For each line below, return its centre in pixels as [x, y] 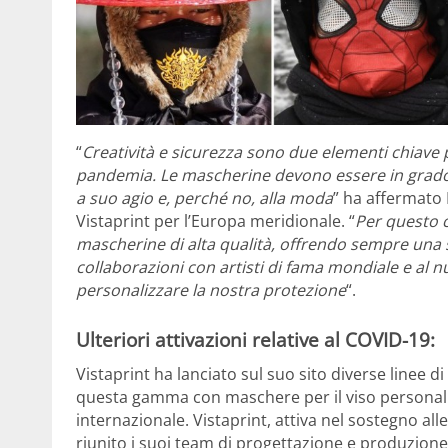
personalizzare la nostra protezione [211, 290]
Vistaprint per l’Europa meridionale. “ [215, 221]
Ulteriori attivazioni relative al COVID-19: [255, 340]
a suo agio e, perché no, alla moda [204, 198]
